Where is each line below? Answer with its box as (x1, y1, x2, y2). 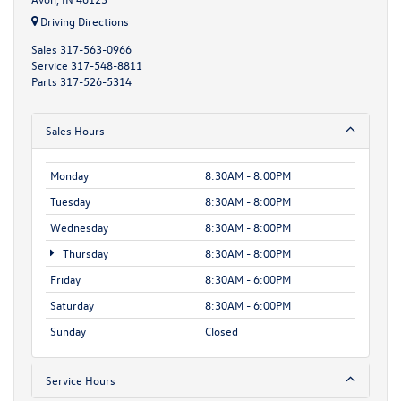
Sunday (50, 322, 86, 338)
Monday (50, 166, 89, 183)
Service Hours (46, 371, 115, 388)
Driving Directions (38, 13, 129, 29)
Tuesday (50, 192, 90, 209)
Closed (205, 322, 238, 338)
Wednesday (50, 218, 108, 235)
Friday (50, 270, 81, 286)
